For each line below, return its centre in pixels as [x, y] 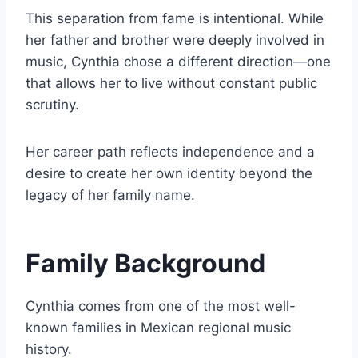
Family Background [145, 264]
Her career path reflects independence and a [170, 152]
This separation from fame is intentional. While [175, 19]
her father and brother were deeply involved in [175, 40]
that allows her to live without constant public [171, 84]
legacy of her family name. [110, 195]
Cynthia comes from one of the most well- [161, 306]
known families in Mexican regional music [158, 328]
